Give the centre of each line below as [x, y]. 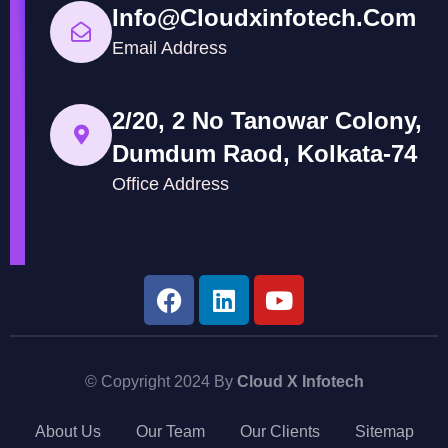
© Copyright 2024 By [160, 382]
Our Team [170, 432]
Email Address [169, 48]
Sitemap [384, 432]
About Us [67, 432]
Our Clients [279, 432]
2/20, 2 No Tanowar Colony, [267, 121]
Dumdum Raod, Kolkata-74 [264, 154]
